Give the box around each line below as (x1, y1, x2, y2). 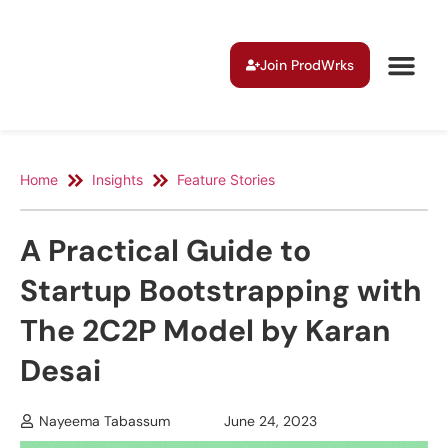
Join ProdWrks (260, 56, 355, 74)
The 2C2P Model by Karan (20, 311, 391, 350)
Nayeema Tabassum (39, 412, 170, 430)
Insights (92, 171, 143, 188)
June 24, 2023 (224, 412, 317, 430)
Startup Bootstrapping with (20, 271, 422, 310)
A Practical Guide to (20, 231, 311, 270)
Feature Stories (177, 171, 275, 188)
